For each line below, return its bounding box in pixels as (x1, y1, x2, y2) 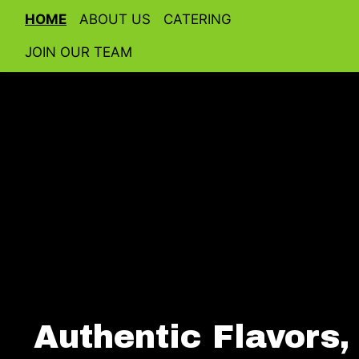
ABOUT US (79, 11, 151, 27)
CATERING (163, 11, 232, 27)
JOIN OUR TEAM (25, 44, 132, 60)
